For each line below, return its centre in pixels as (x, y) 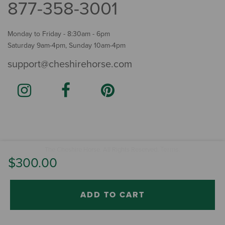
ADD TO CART (112, 195)
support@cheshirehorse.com (70, 65)
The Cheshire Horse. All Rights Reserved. (102, 150)
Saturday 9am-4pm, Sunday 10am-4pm (67, 46)
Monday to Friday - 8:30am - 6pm (59, 34)
